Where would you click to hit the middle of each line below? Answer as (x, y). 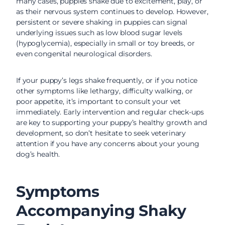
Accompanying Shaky (101, 211)
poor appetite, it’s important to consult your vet (99, 101)
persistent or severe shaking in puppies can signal (102, 22)
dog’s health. (38, 154)
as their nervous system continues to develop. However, (112, 12)
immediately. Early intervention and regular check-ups (110, 112)
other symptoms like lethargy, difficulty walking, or (104, 91)
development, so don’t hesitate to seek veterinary (101, 133)
